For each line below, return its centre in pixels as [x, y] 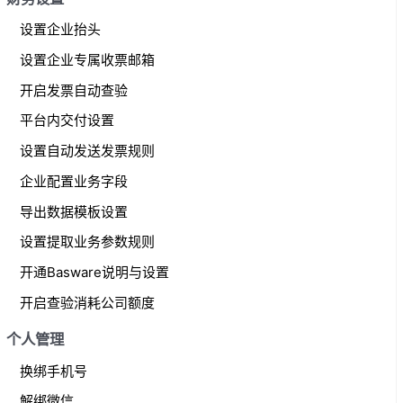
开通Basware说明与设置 [95, 273]
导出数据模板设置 [74, 211]
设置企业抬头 [61, 30]
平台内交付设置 [67, 121]
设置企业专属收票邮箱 [88, 59]
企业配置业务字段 [74, 181]
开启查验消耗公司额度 [88, 302]
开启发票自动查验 [74, 90]
